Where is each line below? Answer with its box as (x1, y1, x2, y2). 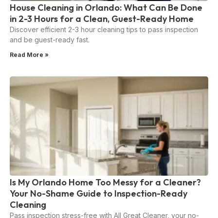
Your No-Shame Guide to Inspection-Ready (10, 188, 187, 200)
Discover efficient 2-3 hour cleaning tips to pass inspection (10, 25, 198, 34)
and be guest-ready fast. (10, 36, 90, 44)
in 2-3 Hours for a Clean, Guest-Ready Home (10, 13, 194, 25)
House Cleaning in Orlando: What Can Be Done (10, 2, 202, 14)
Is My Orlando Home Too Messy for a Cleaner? (10, 177, 201, 188)
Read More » (10, 51, 49, 59)
